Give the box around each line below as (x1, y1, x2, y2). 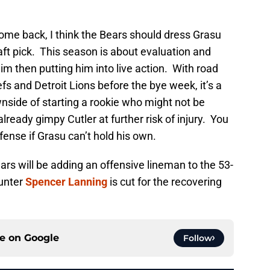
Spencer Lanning (25, 175, 107, 189)
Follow (183, 233, 212, 244)
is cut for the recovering (107, 175, 222, 189)
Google (24, 232, 59, 244)
